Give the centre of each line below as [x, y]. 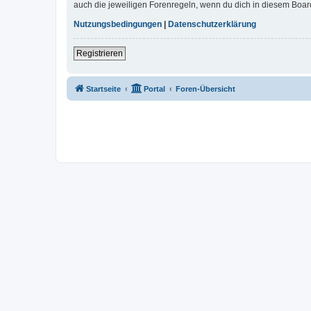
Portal [154, 89]
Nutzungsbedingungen [118, 24]
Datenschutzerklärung [212, 24]
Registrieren [100, 53]
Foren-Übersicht [205, 89]
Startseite [103, 89]
